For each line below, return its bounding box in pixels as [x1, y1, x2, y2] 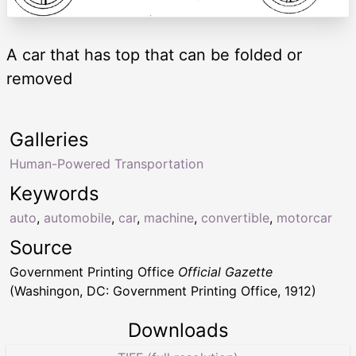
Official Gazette [178, 263, 273, 280]
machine [144, 209, 194, 226]
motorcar [277, 209, 332, 226]
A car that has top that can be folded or [6, 44, 302, 64]
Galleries [10, 127, 89, 151]
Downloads [127, 318, 229, 342]
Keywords [10, 181, 99, 205]
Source [10, 235, 72, 259]
